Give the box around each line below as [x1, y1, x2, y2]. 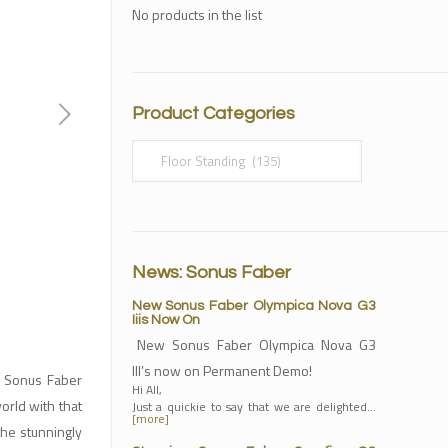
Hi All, [131, 380, 162, 399]
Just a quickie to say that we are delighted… [131, 397, 376, 416]
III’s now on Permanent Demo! [131, 360, 312, 381]
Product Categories [131, 104, 295, 123]
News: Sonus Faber [131, 263, 291, 282]
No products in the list [131, 4, 262, 25]
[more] [131, 409, 169, 428]
